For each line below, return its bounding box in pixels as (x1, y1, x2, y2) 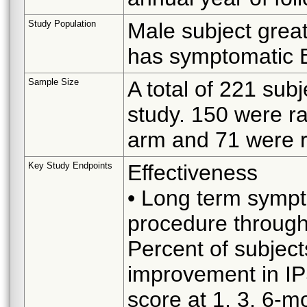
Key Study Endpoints (28, 160, 112, 171)
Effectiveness (127, 160, 258, 185)
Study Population (28, 18, 96, 29)
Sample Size (28, 76, 79, 87)
